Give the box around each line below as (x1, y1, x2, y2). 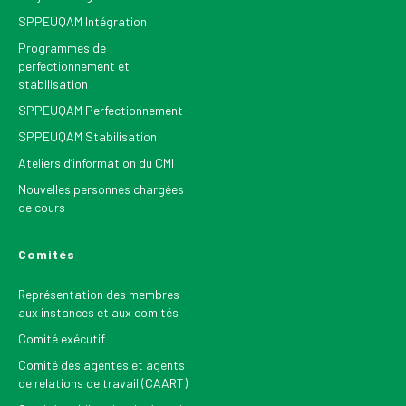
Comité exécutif (18, 330, 105, 346)
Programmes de (18, 39, 106, 55)
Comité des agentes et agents (18, 356, 185, 372)
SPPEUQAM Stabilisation (18, 128, 157, 144)
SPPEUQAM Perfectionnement (18, 101, 183, 118)
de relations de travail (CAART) (18, 374, 188, 391)
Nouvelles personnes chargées (18, 180, 184, 197)
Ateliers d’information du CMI (18, 154, 174, 170)
